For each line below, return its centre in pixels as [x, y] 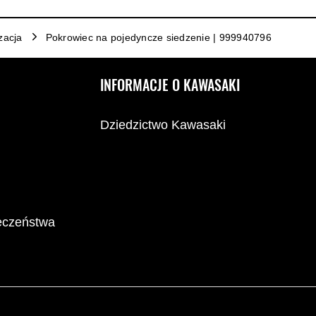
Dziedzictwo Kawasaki [163, 124]
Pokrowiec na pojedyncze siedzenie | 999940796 [158, 37]
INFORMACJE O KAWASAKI [170, 85]
